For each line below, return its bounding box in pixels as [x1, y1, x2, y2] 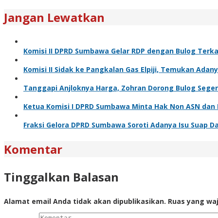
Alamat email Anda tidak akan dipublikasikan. [4, 196, 166, 206]
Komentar [4, 141, 62, 157]
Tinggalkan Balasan [4, 168, 119, 185]
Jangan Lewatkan [4, 9, 105, 25]
